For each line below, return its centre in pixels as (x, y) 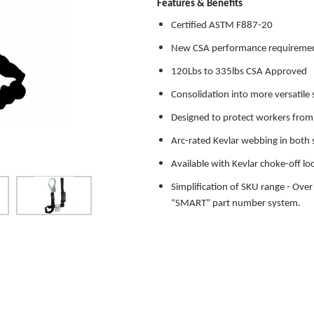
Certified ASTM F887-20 (222, 25)
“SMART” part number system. (236, 203)
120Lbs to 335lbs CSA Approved (239, 71)
